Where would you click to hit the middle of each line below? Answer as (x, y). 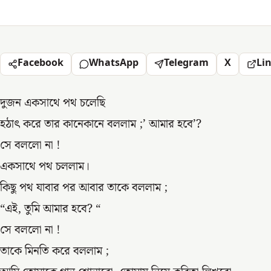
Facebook (41, 64)
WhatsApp (114, 64)
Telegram (186, 64)
